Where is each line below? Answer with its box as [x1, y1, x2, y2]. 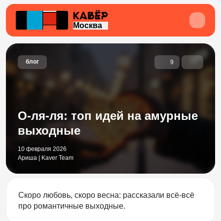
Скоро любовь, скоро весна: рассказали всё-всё [18, 191, 194, 199]
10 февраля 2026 [18, 146, 67, 152]
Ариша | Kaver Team [18, 154, 74, 161]
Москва [73, 21, 102, 30]
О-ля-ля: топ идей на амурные [18, 109, 198, 122]
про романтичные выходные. [18, 202, 125, 210]
